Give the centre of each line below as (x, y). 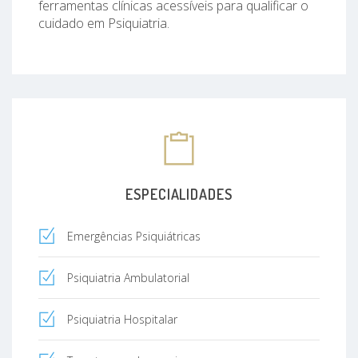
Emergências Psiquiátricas (134, 236)
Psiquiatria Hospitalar (122, 319)
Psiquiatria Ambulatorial (128, 277)
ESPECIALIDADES (179, 194)
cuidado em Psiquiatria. (105, 23)
